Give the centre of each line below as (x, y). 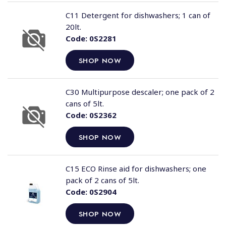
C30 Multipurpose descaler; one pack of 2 (140, 92)
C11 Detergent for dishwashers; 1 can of (138, 15)
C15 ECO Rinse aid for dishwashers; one (136, 168)
